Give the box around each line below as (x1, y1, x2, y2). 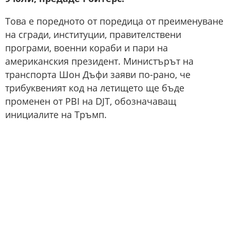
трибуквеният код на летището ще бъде (5, 82, 184, 94)
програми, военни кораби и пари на (5, 42, 168, 54)
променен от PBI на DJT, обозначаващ (5, 95, 176, 107)
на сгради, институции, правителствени (5, 28, 181, 41)
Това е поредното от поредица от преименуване (5, 15, 223, 27)
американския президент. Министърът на (5, 55, 194, 67)
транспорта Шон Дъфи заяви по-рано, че (5, 68, 190, 81)
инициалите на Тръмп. (5, 108, 107, 121)
